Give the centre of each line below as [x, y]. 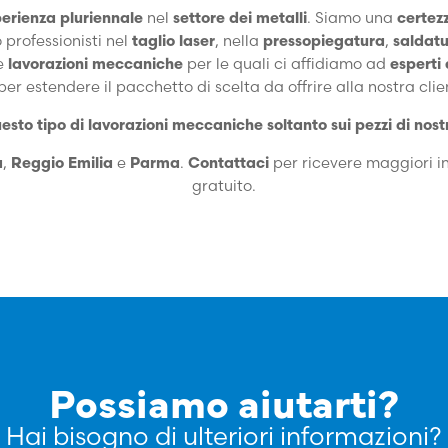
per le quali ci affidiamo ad [286, 63]
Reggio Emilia [61, 162]
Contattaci [228, 162]
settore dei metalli [240, 17]
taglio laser [173, 40]
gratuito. [224, 185]
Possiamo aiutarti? [224, 400]
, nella [237, 40]
